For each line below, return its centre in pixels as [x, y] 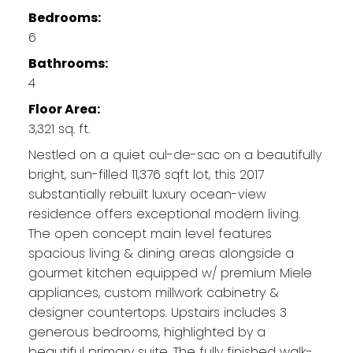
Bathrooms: [68, 63]
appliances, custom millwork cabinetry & [153, 292]
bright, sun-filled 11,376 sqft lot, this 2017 [146, 174]
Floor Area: [64, 109]
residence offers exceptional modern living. [164, 214]
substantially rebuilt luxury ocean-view [147, 194]
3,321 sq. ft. [59, 128]
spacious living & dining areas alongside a [161, 253]
